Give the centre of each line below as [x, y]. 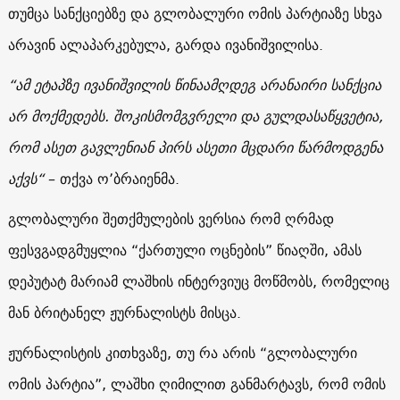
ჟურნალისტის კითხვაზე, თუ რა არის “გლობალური [182, 352]
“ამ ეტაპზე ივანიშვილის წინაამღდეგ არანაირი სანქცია [194, 84]
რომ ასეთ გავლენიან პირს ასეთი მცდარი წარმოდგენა [195, 147]
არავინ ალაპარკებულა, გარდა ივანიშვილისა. [165, 44]
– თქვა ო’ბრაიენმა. [111, 178]
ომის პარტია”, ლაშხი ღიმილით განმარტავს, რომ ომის [196, 383]
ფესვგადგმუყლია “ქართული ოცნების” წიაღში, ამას [184, 250]
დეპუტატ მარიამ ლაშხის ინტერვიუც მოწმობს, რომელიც [198, 281]
